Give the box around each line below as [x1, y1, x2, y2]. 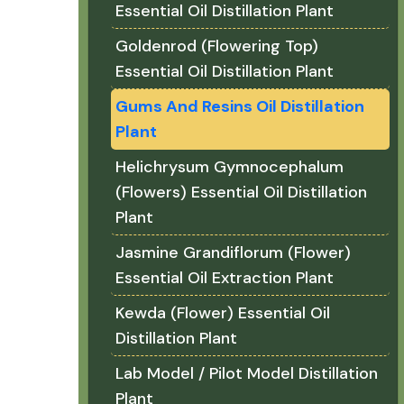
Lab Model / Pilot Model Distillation [115, 363, 378, 384]
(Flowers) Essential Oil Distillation [115, 181, 367, 203]
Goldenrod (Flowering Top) [115, 35, 318, 57]
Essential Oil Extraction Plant [115, 267, 334, 289]
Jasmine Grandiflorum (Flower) [115, 242, 351, 263]
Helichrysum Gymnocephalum [115, 156, 344, 178]
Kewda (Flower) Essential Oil [115, 302, 330, 324]
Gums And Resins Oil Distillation [115, 96, 364, 117]
